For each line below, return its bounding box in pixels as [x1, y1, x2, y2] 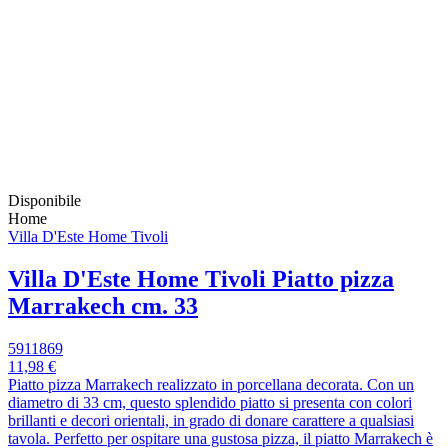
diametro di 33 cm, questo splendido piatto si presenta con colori [8, 393, 412, 411]
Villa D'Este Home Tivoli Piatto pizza [8, 265, 394, 292]
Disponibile [8, 191, 81, 209]
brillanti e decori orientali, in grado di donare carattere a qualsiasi [8, 411, 414, 429]
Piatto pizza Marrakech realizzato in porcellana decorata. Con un [8, 375, 414, 393]
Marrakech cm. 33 [8, 292, 198, 319]
